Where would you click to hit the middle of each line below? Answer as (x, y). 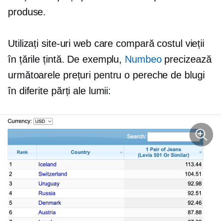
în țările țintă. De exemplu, (67, 59)
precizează (186, 59)
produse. (27, 12)
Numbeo (143, 59)
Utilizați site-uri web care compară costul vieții (106, 44)
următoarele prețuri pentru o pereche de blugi (106, 75)
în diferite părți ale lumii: (60, 91)
